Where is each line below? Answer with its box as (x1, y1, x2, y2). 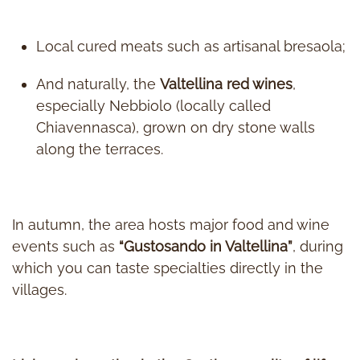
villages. (12, 281, 67, 299)
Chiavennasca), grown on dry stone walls (36, 119, 315, 137)
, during (292, 238, 343, 256)
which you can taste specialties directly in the (12, 260, 323, 277)
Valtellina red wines (160, 76, 292, 93)
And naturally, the (36, 76, 160, 93)
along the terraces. (36, 141, 163, 158)
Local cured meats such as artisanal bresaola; (36, 38, 346, 55)
